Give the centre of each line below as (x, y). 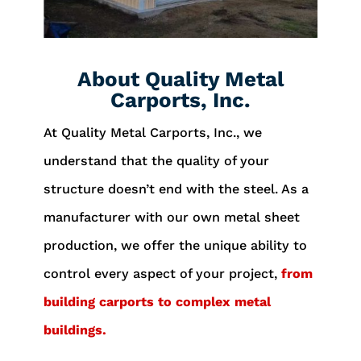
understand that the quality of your (156, 161)
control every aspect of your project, (162, 274)
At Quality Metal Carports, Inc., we (152, 133)
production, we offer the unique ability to (175, 246)
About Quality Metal (180, 79)
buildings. (75, 330)
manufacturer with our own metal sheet (171, 218)
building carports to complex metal (157, 302)
